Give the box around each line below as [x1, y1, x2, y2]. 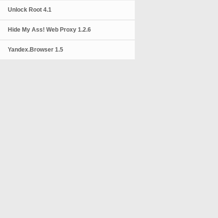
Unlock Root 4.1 [8, 6, 52, 13]
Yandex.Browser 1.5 [8, 46, 64, 53]
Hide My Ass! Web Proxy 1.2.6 [8, 26, 91, 33]
